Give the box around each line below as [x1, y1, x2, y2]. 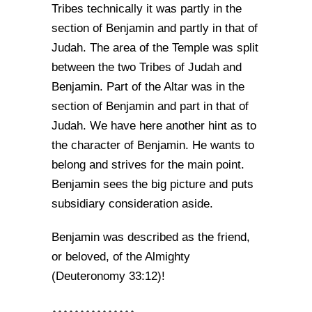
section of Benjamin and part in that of [52, 100, 249, 113]
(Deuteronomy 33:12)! [52, 270, 165, 283]
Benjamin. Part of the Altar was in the [52, 80, 244, 93]
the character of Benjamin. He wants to [52, 139, 254, 152]
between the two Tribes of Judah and [52, 61, 242, 74]
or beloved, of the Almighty [52, 250, 190, 263]
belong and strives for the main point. [52, 158, 244, 171]
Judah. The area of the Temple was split [52, 41, 258, 54]
